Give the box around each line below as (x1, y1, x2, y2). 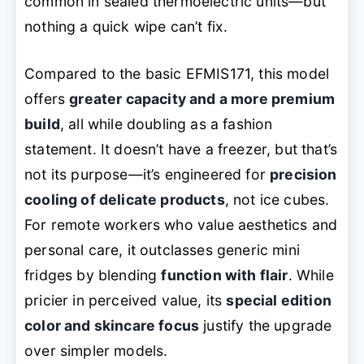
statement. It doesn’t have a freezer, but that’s (24, 140, 338, 158)
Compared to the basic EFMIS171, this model (24, 64, 330, 82)
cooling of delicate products (24, 190, 225, 208)
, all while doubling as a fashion (59, 115, 273, 132)
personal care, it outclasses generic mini (24, 240, 300, 258)
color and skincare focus (24, 316, 200, 334)
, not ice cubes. (224, 190, 330, 208)
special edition (226, 291, 332, 309)
